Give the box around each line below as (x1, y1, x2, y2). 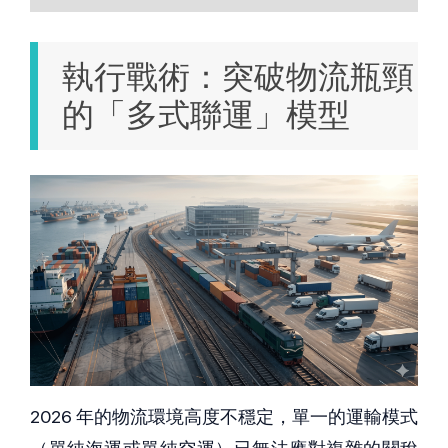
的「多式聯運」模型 (62, 95, 350, 134)
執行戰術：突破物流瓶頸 (62, 57, 414, 96)
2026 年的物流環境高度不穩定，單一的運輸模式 (30, 406, 418, 428)
